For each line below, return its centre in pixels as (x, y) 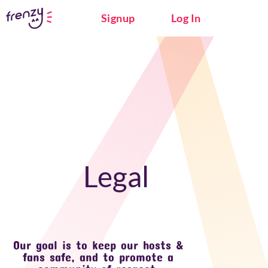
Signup (118, 18)
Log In (186, 18)
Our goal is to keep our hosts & (98, 245)
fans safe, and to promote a (98, 257)
